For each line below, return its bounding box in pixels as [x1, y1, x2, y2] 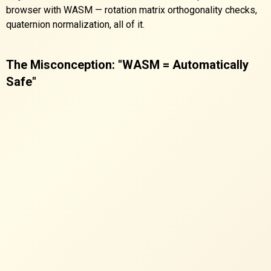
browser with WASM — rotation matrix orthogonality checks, [6, 4, 257, 16]
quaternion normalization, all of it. [6, 18, 145, 30]
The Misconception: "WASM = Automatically [6, 57, 249, 72]
